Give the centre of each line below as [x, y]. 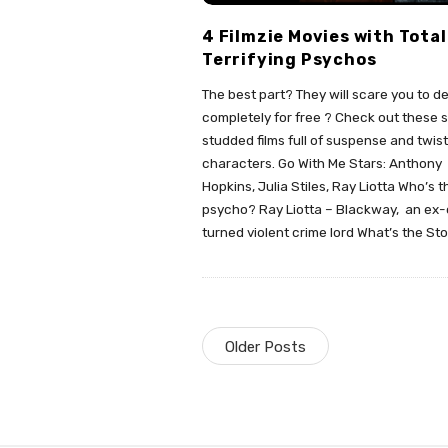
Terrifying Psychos [289, 59]
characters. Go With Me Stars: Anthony [322, 162]
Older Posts [265, 347]
